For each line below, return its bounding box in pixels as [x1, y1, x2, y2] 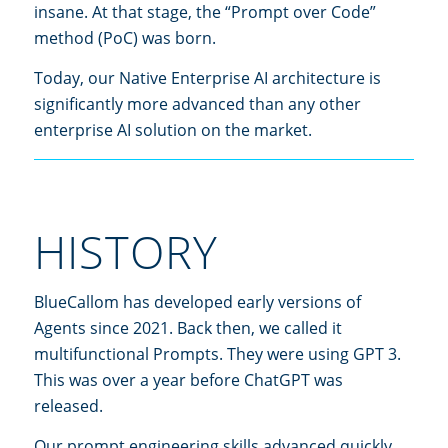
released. [34, 395, 103, 418]
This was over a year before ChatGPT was [34, 369, 343, 392]
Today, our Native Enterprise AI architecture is [34, 66, 381, 89]
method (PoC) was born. [34, 27, 216, 49]
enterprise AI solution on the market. [34, 118, 312, 141]
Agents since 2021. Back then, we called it [34, 317, 342, 340]
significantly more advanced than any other [34, 92, 361, 115]
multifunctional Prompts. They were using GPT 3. [34, 343, 401, 366]
